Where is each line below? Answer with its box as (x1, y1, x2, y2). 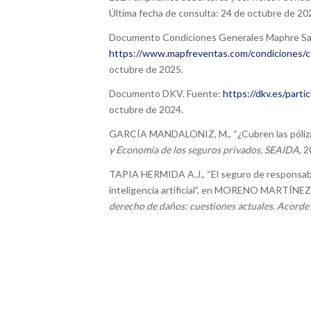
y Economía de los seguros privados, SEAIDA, (109, 144, 301, 156)
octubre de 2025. (109, 63, 183, 76)
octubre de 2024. (109, 103, 183, 116)
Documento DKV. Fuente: (109, 87, 223, 100)
